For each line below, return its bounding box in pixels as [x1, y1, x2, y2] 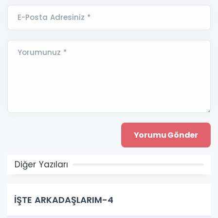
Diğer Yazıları [15, 158, 68, 170]
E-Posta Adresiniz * [18, 12, 91, 22]
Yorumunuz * [18, 47, 67, 57]
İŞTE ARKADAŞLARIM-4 [14, 193, 113, 206]
